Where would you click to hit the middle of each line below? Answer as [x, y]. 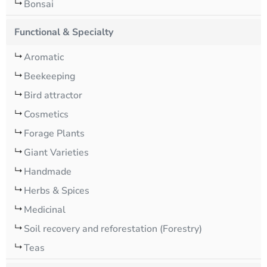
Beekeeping [49, 76]
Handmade [48, 172]
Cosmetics [46, 114]
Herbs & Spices [57, 191]
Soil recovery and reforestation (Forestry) [113, 229]
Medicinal [45, 210]
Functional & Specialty [64, 32]
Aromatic [44, 57]
